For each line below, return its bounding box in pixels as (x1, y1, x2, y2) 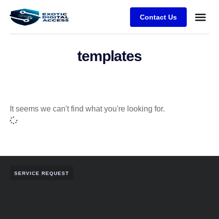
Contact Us (139, 13, 177, 21)
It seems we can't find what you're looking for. (10, 104, 165, 113)
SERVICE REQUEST (14, 170, 69, 176)
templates (77, 48, 142, 64)
